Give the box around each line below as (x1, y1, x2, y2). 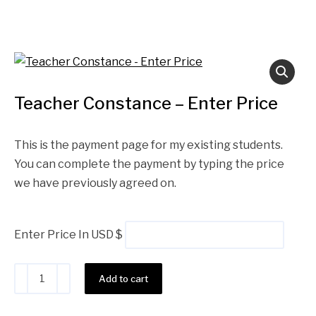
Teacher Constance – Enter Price (14, 93, 278, 114)
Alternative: (162, 266, 227, 280)
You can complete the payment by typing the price (14, 157, 284, 171)
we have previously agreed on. (14, 176, 176, 190)
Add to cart (99, 272, 148, 284)
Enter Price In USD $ (14, 228, 123, 242)
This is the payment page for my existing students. (14, 138, 283, 152)
